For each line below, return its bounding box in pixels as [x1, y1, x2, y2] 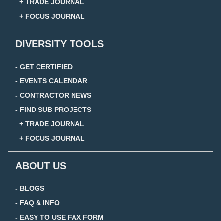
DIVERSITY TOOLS [15, 38, 104, 49]
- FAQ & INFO [15, 198, 60, 207]
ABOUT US [15, 160, 66, 171]
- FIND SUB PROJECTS [15, 105, 91, 113]
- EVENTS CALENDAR [15, 76, 87, 85]
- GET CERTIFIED [15, 62, 73, 71]
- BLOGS [15, 184, 44, 192]
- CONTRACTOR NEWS [15, 91, 91, 99]
